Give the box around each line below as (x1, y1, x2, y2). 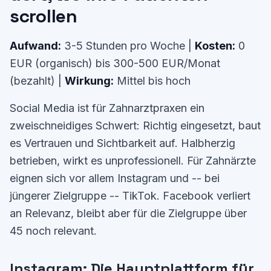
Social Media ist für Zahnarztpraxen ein (10, 102, 204, 114)
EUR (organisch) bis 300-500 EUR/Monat (10, 57, 220, 70)
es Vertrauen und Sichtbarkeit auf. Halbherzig (10, 137, 235, 149)
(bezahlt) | (10, 74, 65, 87)
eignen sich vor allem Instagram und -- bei (10, 172, 220, 184)
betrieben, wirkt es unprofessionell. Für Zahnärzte (10, 154, 256, 167)
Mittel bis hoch (114, 74, 191, 87)
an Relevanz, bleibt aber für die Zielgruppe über (10, 207, 247, 220)
